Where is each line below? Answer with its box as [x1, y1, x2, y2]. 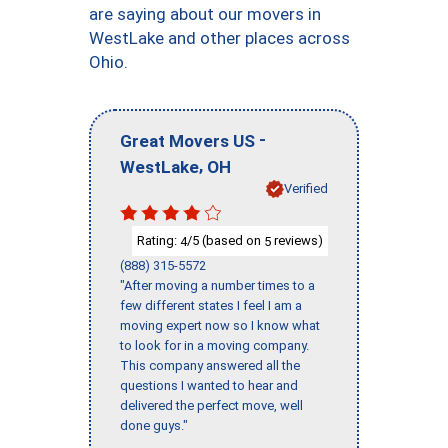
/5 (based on [187, 232, 264, 248]
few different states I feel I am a [120, 298, 302, 314]
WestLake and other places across [89, 28, 350, 48]
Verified [284, 180, 328, 196]
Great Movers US [120, 130, 255, 151]
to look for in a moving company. [120, 338, 309, 354]
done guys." [120, 418, 188, 434]
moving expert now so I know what [120, 318, 320, 334]
